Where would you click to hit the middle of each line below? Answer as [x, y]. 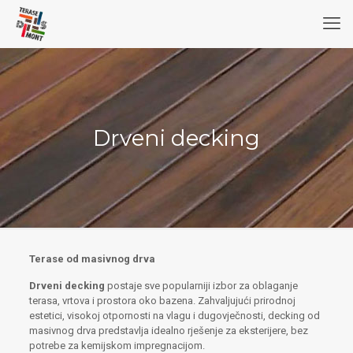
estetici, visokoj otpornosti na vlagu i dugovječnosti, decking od [174, 316]
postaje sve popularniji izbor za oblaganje [201, 286]
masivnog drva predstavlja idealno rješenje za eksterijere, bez [168, 331]
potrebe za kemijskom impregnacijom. [117, 346]
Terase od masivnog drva [92, 259]
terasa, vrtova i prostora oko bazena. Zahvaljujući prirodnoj [162, 301]
